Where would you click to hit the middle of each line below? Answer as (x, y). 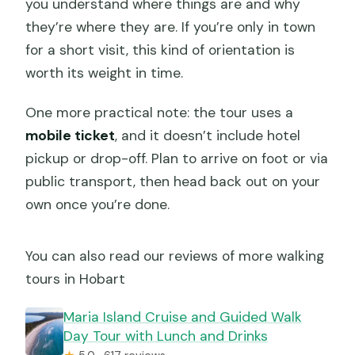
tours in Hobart (76, 279)
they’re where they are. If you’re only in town (171, 27)
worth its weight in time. (105, 73)
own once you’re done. (98, 205)
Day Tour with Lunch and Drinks (165, 336)
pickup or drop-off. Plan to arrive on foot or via (177, 159)
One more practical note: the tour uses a (160, 113)
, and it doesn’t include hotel (208, 136)
